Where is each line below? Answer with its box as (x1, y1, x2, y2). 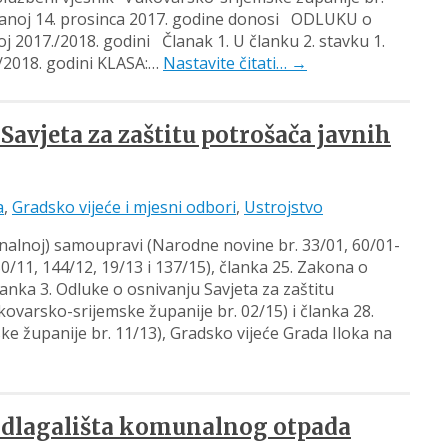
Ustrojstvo (244, 195, 323, 218)
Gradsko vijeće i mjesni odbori (12, 195, 236, 218)
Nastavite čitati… (163, 52, 291, 75)
